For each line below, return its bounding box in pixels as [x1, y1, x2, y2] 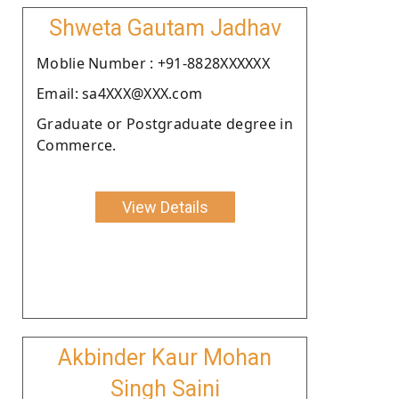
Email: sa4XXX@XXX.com [37, 83, 203, 103]
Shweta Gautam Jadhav [48, 14, 281, 41]
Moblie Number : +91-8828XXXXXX [37, 53, 270, 73]
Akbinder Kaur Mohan [58, 344, 272, 370]
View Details [121, 197, 208, 216]
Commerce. [37, 134, 117, 155]
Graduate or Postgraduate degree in [37, 113, 293, 134]
